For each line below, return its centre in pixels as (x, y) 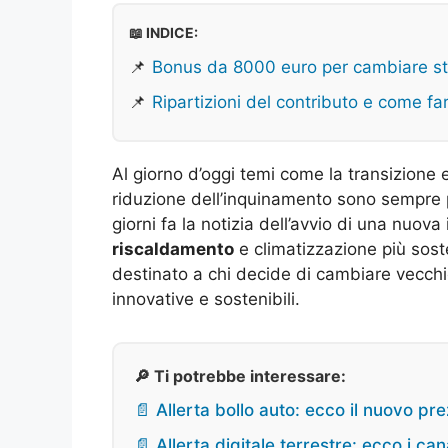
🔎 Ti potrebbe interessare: (240, 376)
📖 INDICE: (163, 33)
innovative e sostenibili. (206, 299)
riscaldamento (173, 249)
